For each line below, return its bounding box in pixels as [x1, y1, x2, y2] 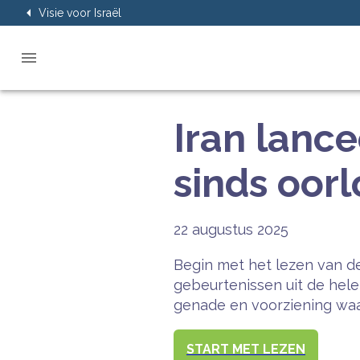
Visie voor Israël [39, 6, 121, 19]
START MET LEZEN [186, 341, 305, 357]
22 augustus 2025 [174, 221, 288, 238]
